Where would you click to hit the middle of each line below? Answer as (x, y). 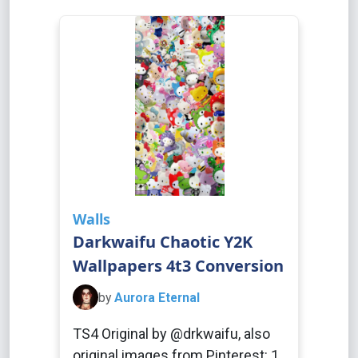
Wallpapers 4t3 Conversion (178, 266)
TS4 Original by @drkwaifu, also (171, 334)
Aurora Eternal (157, 297)
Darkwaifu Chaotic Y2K (163, 242)
